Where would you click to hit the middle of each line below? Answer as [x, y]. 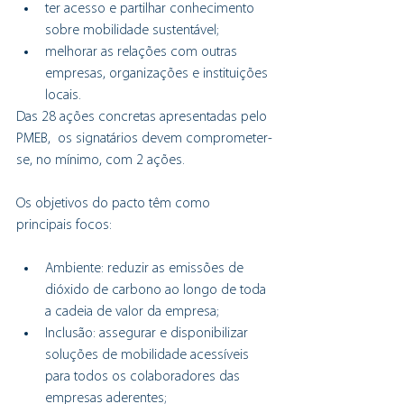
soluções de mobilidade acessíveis [149, 355]
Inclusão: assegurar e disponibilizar [148, 333]
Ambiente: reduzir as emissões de [146, 268]
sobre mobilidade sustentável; [132, 30]
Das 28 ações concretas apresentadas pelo [143, 117]
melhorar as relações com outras [143, 52]
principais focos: [64, 225]
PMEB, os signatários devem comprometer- [144, 138]
